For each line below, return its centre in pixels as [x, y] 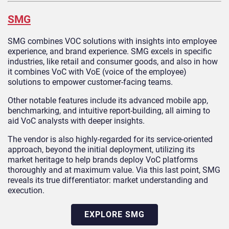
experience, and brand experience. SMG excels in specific [110, 52]
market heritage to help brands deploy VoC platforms [103, 160]
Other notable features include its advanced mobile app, [108, 101]
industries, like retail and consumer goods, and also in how [113, 62]
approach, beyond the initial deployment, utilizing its [101, 150]
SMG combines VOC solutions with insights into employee [112, 41]
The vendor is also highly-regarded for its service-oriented [110, 140]
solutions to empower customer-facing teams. [90, 82]
